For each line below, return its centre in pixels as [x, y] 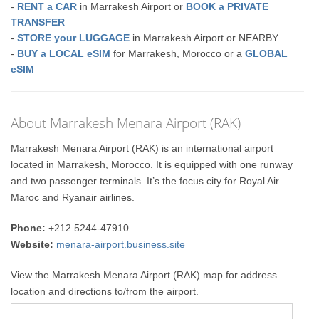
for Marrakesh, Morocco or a [178, 53]
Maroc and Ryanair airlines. [73, 197]
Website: [32, 244]
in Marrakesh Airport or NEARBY [204, 37]
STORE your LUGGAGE [74, 37]
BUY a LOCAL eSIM [64, 53]
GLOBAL [267, 53]
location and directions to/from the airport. [105, 291]
